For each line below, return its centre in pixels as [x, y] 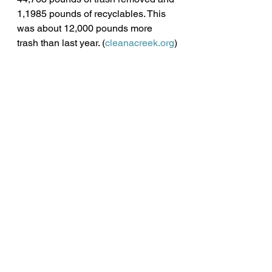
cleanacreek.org [140, 42]
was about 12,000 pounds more [86, 28]
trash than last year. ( [61, 42]
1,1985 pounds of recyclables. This [93, 13]
